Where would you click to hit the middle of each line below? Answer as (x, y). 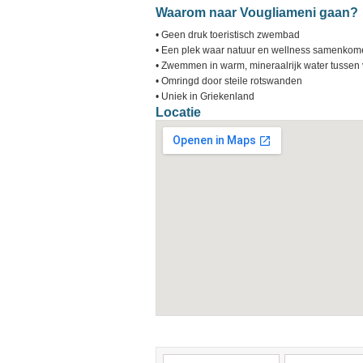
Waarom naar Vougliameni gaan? (257, 13)
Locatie (178, 112)
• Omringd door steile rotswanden (229, 81)
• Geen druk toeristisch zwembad (228, 35)
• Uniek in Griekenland (205, 96)
